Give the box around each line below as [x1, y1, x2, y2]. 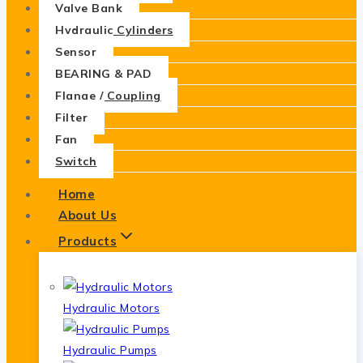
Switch [55, 153, 97, 169]
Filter [55, 109, 88, 125]
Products [58, 233, 117, 249]
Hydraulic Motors [63, 300, 160, 315]
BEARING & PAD [55, 66, 152, 81]
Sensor [55, 44, 97, 59]
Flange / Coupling [55, 88, 161, 103]
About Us [58, 207, 117, 223]
